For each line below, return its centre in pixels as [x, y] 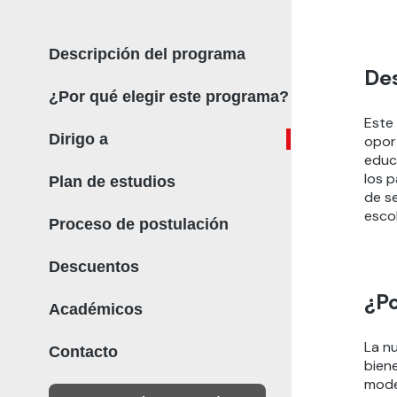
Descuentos [93, 267]
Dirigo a [78, 139]
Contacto [83, 352]
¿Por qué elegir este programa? [168, 97]
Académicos [95, 309]
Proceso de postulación [138, 224]
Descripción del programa [147, 54]
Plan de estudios [112, 182]
